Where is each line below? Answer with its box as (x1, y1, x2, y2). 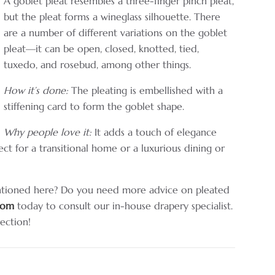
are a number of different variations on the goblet (4, 26, 228, 39)
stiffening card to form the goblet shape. (4, 99, 185, 112)
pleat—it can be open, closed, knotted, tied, (4, 42, 199, 55)
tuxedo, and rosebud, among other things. (4, 58, 192, 71)
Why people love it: (4, 125, 92, 138)
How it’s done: (4, 83, 69, 96)
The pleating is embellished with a (68, 83, 223, 96)
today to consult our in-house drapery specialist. (14, 199, 233, 212)
